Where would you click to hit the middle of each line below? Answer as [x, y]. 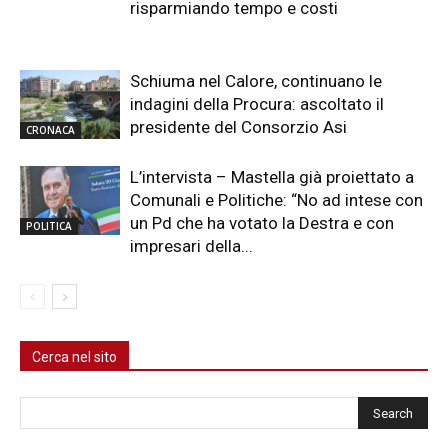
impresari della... [191, 245]
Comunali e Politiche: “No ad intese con [276, 199]
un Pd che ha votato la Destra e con [262, 222]
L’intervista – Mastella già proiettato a [272, 176]
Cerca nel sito [74, 356]
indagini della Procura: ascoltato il [257, 103]
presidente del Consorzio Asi [238, 126]
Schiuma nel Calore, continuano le [256, 80]
